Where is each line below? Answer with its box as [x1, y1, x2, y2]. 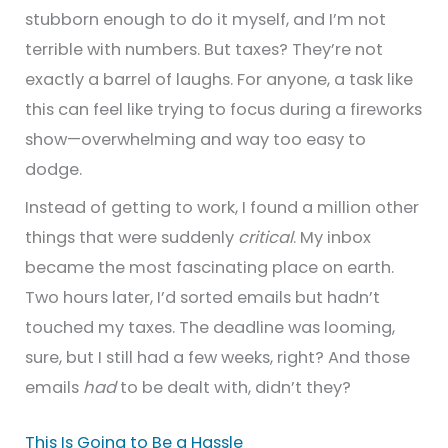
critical [238, 225, 294, 249]
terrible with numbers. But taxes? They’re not [25, 37, 384, 61]
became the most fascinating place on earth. [25, 255, 395, 279]
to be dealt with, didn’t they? [116, 375, 352, 399]
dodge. [25, 157, 83, 181]
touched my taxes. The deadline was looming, [25, 315, 396, 339]
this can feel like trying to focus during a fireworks [25, 97, 423, 121]
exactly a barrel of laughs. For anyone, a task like [25, 67, 414, 91]
